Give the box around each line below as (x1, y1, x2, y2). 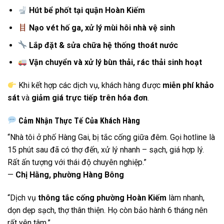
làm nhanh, (166, 192, 204, 202)
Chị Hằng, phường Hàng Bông (15, 169, 124, 179)
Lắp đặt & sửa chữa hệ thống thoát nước (29, 40, 178, 50)
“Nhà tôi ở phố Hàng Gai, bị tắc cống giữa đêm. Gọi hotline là (7, 132, 215, 142)
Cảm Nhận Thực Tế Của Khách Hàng (16, 115, 140, 125)
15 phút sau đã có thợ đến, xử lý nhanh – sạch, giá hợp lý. (7, 144, 204, 154)
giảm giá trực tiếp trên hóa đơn (31, 92, 147, 102)
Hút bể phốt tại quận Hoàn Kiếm (29, 5, 145, 15)
